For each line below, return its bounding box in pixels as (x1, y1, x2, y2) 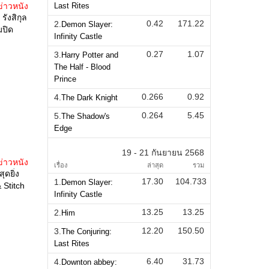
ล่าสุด (147, 161, 164, 169)
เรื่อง (53, 161, 67, 169)
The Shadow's (61, 111, 110, 121)
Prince (53, 74, 76, 83)
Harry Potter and (61, 50, 118, 59)
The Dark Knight (61, 92, 118, 102)
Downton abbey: (61, 257, 117, 267)
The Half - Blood (53, 62, 110, 71)
